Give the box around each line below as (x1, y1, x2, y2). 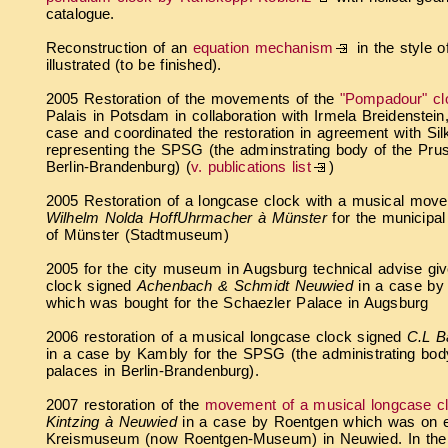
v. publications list (190, 157, 311, 175)
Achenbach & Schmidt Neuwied (137, 276, 359, 294)
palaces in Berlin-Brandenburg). (46, 361, 259, 379)
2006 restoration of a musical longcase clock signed (46, 327, 402, 345)
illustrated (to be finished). (46, 55, 221, 73)
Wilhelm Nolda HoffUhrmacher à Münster (46, 208, 333, 226)
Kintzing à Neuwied (46, 412, 183, 430)
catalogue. (46, 4, 115, 22)
